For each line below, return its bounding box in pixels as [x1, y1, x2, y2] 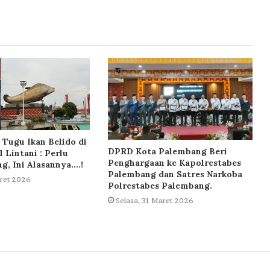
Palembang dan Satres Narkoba [107, 168, 242, 180]
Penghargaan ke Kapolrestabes [107, 157, 241, 168]
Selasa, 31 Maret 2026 [115, 195, 193, 205]
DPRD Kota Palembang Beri [107, 145, 227, 157]
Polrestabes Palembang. [107, 180, 212, 191]
